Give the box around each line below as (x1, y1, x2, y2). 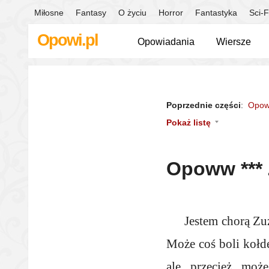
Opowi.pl (37, 31, 98, 49)
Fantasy (76, 8, 106, 17)
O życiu (118, 8, 147, 17)
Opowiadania (138, 37, 195, 47)
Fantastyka (195, 8, 237, 17)
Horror (159, 8, 183, 17)
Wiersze (216, 37, 251, 47)
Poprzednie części (166, 100, 241, 110)
